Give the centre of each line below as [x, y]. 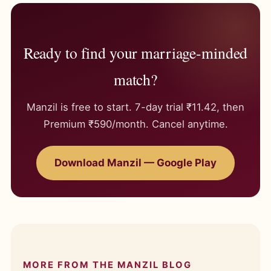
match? [135, 79]
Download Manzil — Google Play [135, 163]
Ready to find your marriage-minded [135, 53]
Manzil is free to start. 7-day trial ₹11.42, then [135, 107]
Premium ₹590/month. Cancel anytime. [135, 124]
